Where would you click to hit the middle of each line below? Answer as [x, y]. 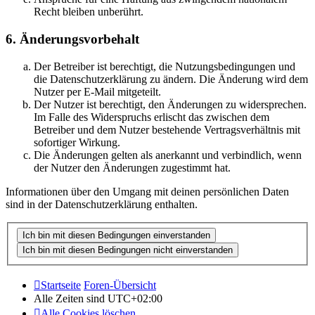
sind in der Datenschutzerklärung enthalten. [102, 204]
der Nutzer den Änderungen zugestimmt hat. [132, 167]
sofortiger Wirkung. [77, 142]
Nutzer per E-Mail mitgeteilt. [97, 91]
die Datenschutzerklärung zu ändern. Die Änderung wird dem [171, 79]
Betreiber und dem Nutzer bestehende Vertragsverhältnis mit [167, 129]
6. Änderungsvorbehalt [72, 39]
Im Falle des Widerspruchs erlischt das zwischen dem [152, 117]
